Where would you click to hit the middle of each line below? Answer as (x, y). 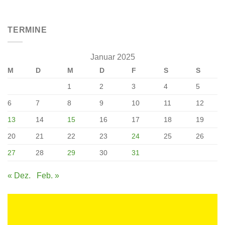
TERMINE (27, 30)
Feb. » (48, 176)
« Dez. (19, 176)
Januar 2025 (113, 57)
